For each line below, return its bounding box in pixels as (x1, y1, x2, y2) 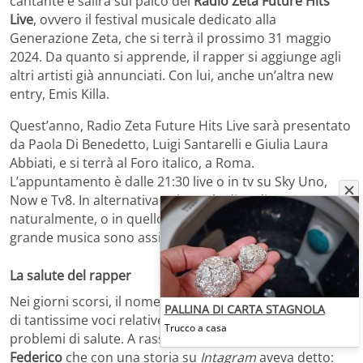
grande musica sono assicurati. (10, 228, 200, 246)
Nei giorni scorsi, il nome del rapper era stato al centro (10, 293, 344, 311)
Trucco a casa (164, 321, 227, 335)
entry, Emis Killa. (10, 84, 109, 103)
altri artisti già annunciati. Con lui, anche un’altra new (10, 66, 333, 84)
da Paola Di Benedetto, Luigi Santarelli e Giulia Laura (10, 135, 328, 153)
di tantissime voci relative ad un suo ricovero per (10, 311, 307, 330)
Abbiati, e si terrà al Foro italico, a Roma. (10, 153, 254, 172)
